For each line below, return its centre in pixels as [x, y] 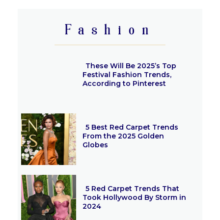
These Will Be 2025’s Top [131, 66]
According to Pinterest [124, 83]
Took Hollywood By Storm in [134, 197]
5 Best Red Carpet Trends [132, 127]
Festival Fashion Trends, [127, 74]
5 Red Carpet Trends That [132, 188]
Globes [96, 145]
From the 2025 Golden [123, 136]
